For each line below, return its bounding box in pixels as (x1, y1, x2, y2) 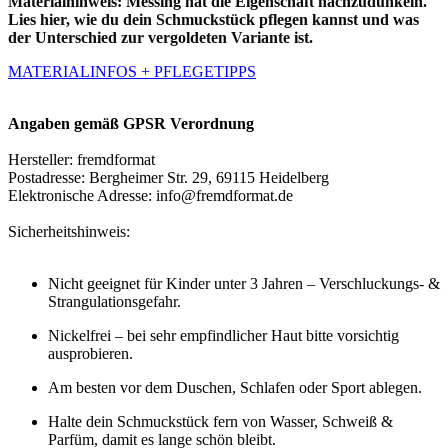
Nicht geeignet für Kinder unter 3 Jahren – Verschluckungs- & (48, 275, 440, 293)
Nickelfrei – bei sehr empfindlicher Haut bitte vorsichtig (48, 327, 399, 345)
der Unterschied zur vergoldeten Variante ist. (8, 29, 313, 47)
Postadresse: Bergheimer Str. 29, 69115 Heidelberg (8, 169, 329, 187)
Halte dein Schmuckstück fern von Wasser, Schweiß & (48, 413, 393, 431)
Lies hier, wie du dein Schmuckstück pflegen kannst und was (8, 11, 419, 29)
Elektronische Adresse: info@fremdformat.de (8, 187, 293, 205)
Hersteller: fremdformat (8, 151, 155, 169)
